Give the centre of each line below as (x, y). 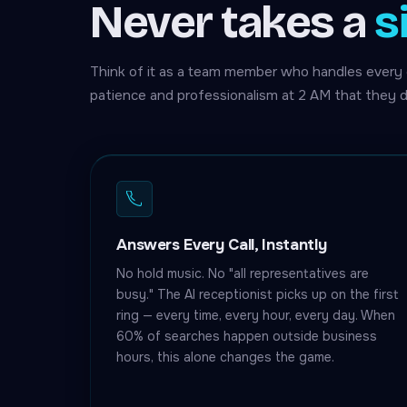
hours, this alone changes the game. (226, 357)
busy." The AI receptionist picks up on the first (258, 294)
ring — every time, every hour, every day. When (256, 315)
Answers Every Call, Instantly (222, 245)
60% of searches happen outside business (247, 336)
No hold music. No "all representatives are (243, 273)
